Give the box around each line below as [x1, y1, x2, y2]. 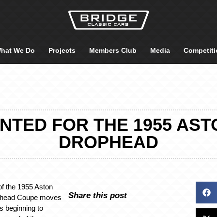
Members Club [89, 46, 137, 54]
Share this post [68, 190, 127, 200]
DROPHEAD [59, 132, 158, 152]
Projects [48, 46, 76, 54]
